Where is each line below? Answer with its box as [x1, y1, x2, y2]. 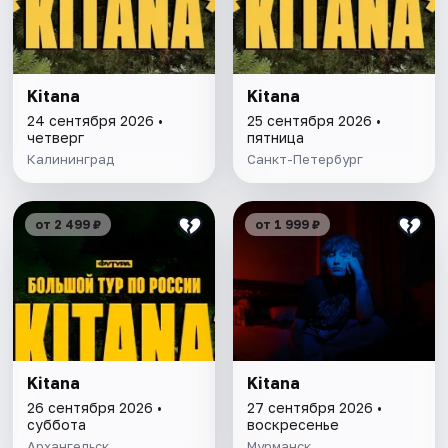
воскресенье [246, 416, 339, 434]
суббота [27, 416, 87, 434]
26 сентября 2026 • [27, 399, 163, 417]
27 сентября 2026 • [246, 399, 382, 417]
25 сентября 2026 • [246, 112, 381, 130]
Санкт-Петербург [246, 151, 363, 168]
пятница [246, 129, 304, 147]
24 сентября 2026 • [27, 112, 164, 130]
